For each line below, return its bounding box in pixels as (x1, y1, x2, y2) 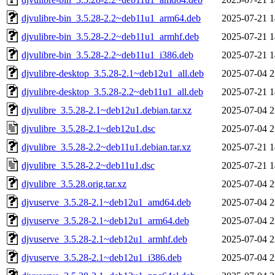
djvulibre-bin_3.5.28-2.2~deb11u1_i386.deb (21, 49, 193, 60)
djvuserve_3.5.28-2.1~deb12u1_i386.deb (21, 252, 182, 263)
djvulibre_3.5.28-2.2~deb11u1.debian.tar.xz (21, 141, 191, 152)
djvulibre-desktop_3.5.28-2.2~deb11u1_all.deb (21, 86, 203, 97)
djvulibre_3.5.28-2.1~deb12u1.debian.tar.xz (21, 104, 192, 115)
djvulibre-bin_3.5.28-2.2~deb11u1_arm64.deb (21, 12, 201, 23)
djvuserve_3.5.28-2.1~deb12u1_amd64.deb (21, 196, 191, 207)
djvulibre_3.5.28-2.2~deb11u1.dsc (21, 160, 155, 171)
